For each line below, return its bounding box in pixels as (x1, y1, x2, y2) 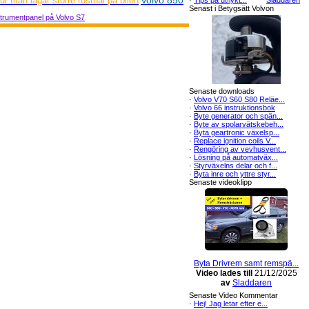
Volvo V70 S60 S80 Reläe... (194, 95, 285, 103)
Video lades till (195, 268, 252, 278)
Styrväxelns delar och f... (194, 161, 277, 170)
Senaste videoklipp (189, 178, 252, 186)
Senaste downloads (189, 87, 255, 95)
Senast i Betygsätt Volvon (189, 4, 274, 12)
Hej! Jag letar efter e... (194, 299, 268, 308)
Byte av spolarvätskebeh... (194, 120, 283, 128)
